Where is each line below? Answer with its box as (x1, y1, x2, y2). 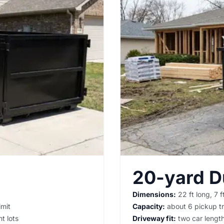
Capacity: (132, 201, 165, 210)
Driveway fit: (132, 213, 176, 222)
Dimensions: (132, 189, 176, 198)
